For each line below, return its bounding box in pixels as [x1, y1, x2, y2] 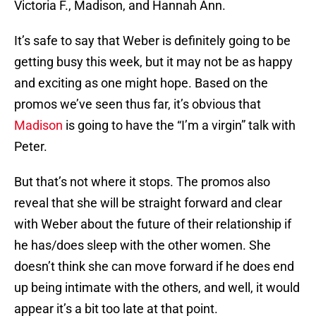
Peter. [14, 139, 47, 154]
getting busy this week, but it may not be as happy [14, 54, 293, 70]
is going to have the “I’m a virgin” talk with [63, 118, 296, 133]
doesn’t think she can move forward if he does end [14, 259, 294, 274]
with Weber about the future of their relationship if [14, 217, 291, 232]
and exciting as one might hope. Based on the [14, 75, 268, 91]
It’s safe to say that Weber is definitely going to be [14, 33, 291, 49]
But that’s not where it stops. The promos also [14, 174, 270, 190]
